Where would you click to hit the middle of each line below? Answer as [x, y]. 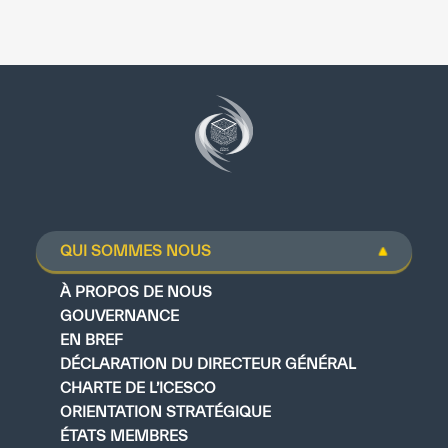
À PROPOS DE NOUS [136, 292]
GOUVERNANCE [119, 316]
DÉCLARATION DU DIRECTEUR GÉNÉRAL [208, 364]
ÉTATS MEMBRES [124, 436]
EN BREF [91, 340]
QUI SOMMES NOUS [135, 251]
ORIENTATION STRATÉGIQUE [165, 412]
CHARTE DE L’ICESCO [138, 388]
